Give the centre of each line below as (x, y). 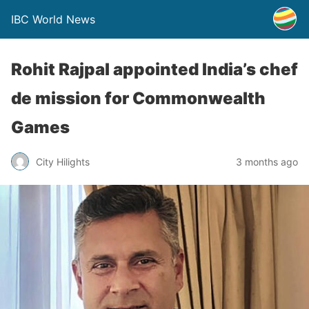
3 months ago (267, 161)
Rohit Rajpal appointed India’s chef (154, 69)
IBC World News (53, 19)
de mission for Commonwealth (138, 98)
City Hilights (63, 161)
